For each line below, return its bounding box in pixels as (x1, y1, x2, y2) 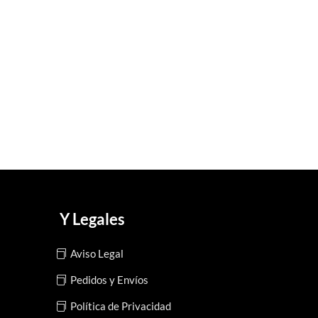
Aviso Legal (70, 246, 124, 260)
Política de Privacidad (70, 299, 171, 312)
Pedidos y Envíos (70, 273, 148, 286)
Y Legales (59, 209, 125, 229)
